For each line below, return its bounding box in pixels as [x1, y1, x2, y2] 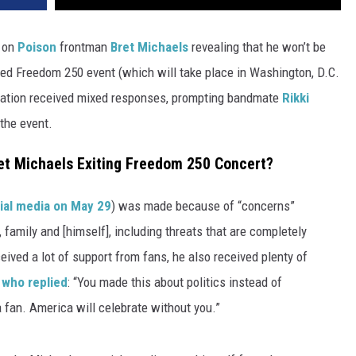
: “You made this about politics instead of [68, 273, 282, 290]
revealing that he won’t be [188, 39, 326, 56]
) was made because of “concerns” [111, 197, 295, 214]
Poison [17, 39, 56, 56]
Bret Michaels [110, 39, 188, 56]
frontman [56, 39, 110, 56]
